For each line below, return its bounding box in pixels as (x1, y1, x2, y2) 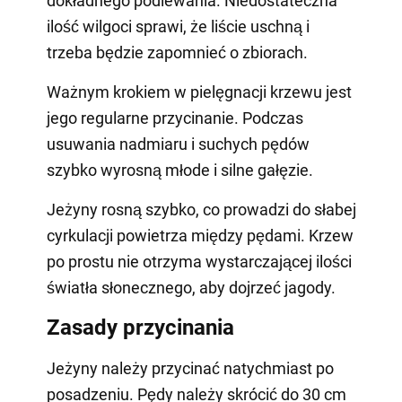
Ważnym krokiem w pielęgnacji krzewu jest (46, 83, 352, 102)
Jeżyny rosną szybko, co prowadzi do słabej (46, 200, 356, 220)
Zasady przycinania (46, 315, 234, 341)
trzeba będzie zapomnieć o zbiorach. (46, 43, 308, 63)
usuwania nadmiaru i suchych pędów (46, 135, 310, 154)
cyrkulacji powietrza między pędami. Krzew (46, 226, 354, 246)
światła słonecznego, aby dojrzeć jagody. (46, 278, 336, 298)
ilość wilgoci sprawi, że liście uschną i (46, 17, 310, 37)
